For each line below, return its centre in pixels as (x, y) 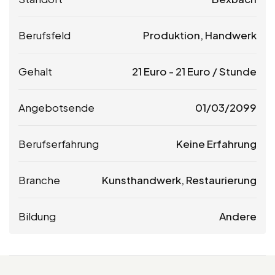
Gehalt (35, 71)
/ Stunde (234, 71)
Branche (39, 180)
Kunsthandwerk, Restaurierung (179, 180)
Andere (238, 216)
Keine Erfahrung (216, 143)
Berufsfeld (45, 35)
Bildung (37, 216)
